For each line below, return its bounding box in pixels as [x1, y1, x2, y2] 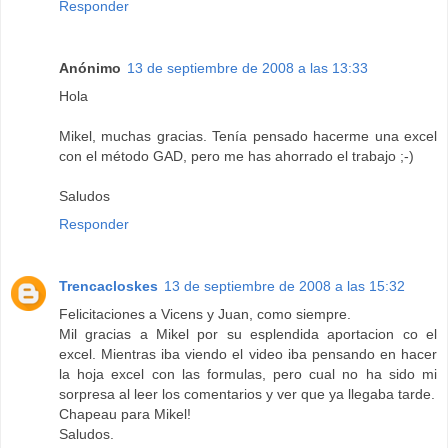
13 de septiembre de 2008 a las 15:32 [164, 278, 405, 295]
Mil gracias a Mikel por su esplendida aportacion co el [59, 326, 437, 343]
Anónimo [59, 60, 121, 77]
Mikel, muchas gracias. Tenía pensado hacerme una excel [59, 128, 437, 145]
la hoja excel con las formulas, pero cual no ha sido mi [59, 366, 437, 383]
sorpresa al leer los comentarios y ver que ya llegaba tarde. [59, 386, 435, 403]
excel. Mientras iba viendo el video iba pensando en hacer [59, 346, 437, 363]
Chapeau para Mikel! [59, 406, 191, 423]
